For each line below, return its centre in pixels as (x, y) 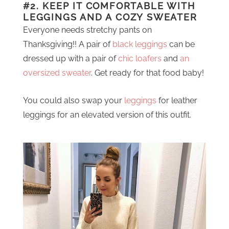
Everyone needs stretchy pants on (87, 30)
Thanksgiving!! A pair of (68, 44)
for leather (177, 100)
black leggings (140, 44)
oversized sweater (57, 73)
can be (181, 44)
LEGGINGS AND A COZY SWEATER (110, 17)
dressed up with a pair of (71, 59)
